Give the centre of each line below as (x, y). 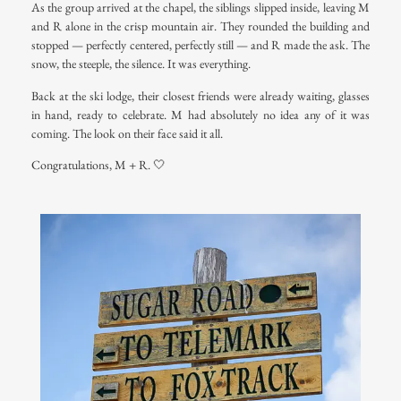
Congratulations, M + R (90, 164)
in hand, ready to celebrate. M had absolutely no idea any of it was (200, 114)
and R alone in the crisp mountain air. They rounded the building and (200, 26)
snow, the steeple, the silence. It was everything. (141, 64)
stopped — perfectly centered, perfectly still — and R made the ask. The (200, 45)
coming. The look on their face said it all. (127, 133)
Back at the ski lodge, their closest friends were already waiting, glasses (200, 95)
